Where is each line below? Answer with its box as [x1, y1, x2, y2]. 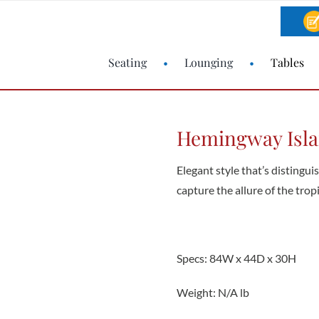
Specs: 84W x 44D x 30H [176, 251, 296, 265]
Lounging [184, 55, 234, 70]
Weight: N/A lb [176, 286, 249, 299]
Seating [108, 55, 147, 70]
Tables [271, 55, 305, 70]
